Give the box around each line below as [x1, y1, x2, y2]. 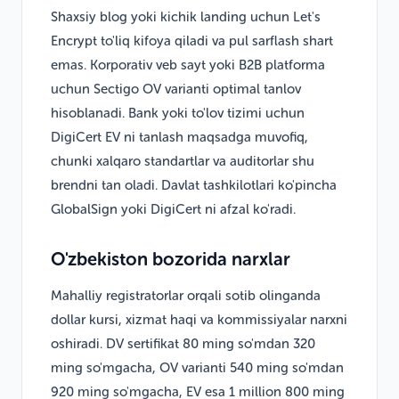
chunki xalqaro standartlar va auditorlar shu [51, 152, 314, 169]
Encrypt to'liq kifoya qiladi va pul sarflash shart [51, 32, 333, 49]
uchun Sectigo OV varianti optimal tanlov [51, 80, 301, 97]
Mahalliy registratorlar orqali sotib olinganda [51, 287, 321, 304]
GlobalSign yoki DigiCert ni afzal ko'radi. [51, 200, 296, 217]
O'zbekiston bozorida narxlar [51, 248, 290, 270]
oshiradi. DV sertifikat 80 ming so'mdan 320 [51, 335, 315, 352]
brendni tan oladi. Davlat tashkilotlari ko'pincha [51, 176, 337, 193]
